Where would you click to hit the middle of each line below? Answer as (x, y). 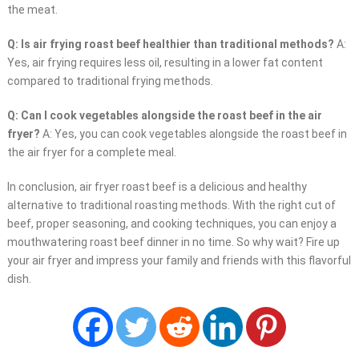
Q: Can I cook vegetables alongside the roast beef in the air (164, 116)
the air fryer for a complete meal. (91, 153)
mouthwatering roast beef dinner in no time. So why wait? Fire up (173, 242)
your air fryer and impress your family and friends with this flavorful (179, 261)
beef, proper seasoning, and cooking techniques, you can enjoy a (171, 224)
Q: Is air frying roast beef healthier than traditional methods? (170, 44)
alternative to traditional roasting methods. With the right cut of (171, 206)
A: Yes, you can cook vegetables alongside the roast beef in (193, 134)
